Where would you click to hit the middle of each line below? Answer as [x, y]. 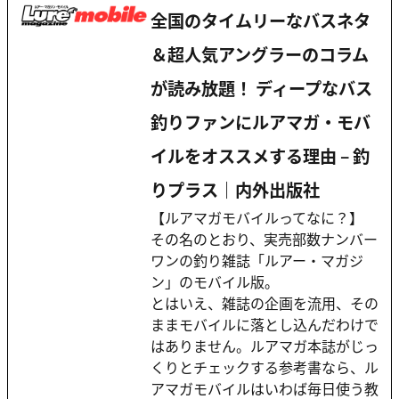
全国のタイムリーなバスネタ [261, 21]
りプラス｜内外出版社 [235, 190]
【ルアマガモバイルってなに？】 [257, 218]
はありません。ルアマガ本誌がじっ [265, 346]
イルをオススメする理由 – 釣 [260, 156]
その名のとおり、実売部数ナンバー [264, 239]
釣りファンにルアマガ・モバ [261, 122]
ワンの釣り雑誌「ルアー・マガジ [257, 261]
